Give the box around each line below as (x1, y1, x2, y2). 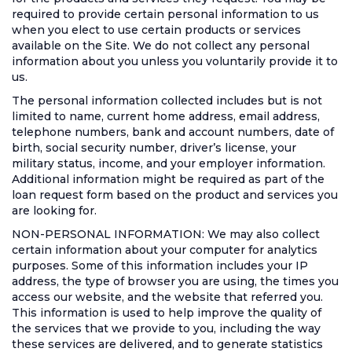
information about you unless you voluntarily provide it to (12, 54, 338, 68)
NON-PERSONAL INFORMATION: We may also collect (12, 227, 320, 241)
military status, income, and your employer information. (12, 156, 325, 170)
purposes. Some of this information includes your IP (12, 258, 308, 273)
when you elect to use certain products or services (12, 23, 301, 37)
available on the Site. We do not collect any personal (12, 38, 310, 53)
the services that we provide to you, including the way (12, 321, 321, 335)
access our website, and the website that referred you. (12, 290, 323, 304)
